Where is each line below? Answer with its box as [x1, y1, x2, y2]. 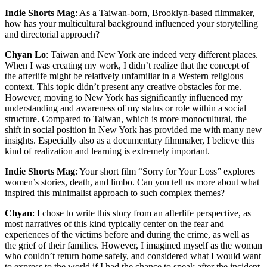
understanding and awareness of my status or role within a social [5, 103, 246, 114]
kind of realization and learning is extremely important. [5, 146, 210, 157]
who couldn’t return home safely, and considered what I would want [5, 251, 261, 262]
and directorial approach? [5, 29, 100, 40]
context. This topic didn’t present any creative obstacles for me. [5, 82, 241, 92]
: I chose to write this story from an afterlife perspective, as [32, 208, 251, 219]
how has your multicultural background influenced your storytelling [5, 18, 258, 29]
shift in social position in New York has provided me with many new [5, 125, 262, 135]
